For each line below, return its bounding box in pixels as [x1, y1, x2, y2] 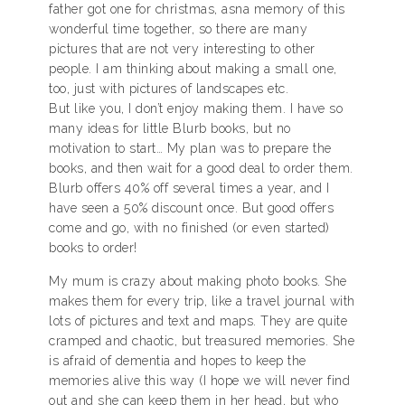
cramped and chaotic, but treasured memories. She [49, 334, 355, 348]
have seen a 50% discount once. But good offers [49, 201, 334, 215]
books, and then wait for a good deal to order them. [49, 161, 353, 175]
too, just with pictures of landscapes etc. [49, 81, 289, 96]
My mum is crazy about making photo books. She [49, 274, 347, 288]
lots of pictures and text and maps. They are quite [49, 314, 348, 328]
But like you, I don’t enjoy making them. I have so [49, 101, 344, 116]
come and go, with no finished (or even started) [49, 221, 330, 235]
